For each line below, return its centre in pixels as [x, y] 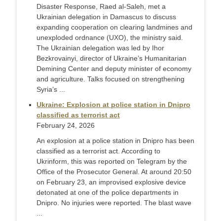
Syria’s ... [51, 90]
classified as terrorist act [78, 115]
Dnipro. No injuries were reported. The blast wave [114, 203]
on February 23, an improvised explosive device [111, 182]
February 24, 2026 [66, 126]
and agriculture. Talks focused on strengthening [110, 79]
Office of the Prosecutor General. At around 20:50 [114, 172]
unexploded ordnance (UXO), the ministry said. [110, 38]
